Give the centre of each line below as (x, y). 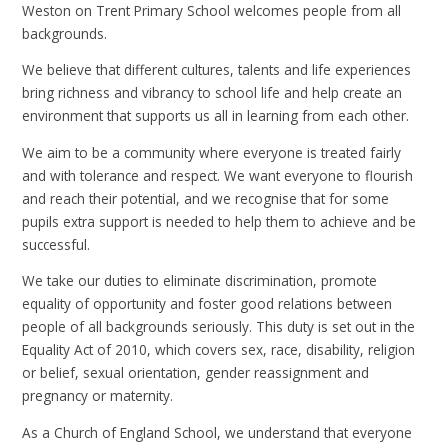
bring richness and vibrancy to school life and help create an (212, 93)
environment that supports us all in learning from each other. (216, 116)
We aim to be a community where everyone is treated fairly (212, 152)
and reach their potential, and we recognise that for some (206, 198)
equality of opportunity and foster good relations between (207, 304)
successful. (56, 244)
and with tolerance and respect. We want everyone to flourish (218, 175)
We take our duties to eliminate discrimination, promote (200, 281)
